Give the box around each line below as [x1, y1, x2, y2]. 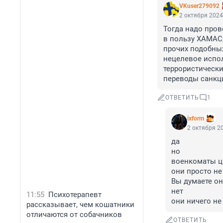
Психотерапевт [48, 190, 102, 199]
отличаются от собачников [26, 210, 122, 219]
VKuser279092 [179, 2, 220, 10]
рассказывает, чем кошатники [26, 200, 134, 209]
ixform [187, 115, 204, 122]
